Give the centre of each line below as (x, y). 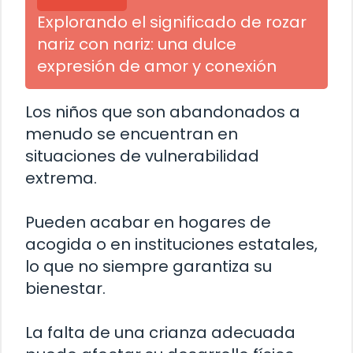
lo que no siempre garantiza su (149, 267)
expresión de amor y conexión (157, 67)
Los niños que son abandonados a (163, 112)
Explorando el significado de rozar (172, 22)
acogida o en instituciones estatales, (171, 245)
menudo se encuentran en (132, 134)
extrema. (61, 178)
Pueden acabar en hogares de (148, 223)
